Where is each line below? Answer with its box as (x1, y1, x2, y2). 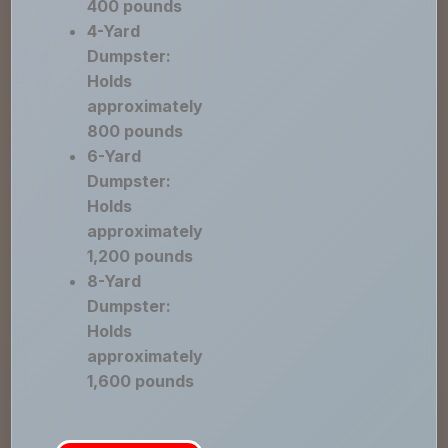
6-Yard (87, 146, 142, 166)
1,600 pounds (87, 371, 195, 391)
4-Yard (87, 21, 141, 41)
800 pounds (87, 121, 184, 141)
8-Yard (87, 271, 142, 291)
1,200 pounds (87, 246, 194, 266)
